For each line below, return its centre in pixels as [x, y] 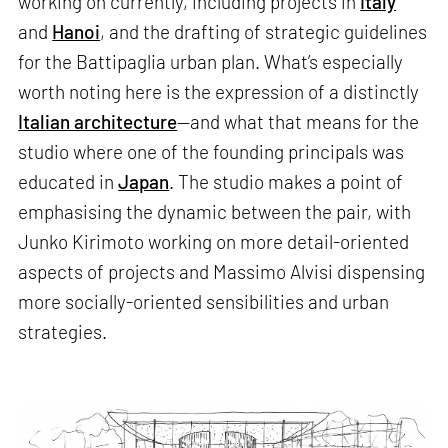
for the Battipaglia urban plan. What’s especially [211, 62]
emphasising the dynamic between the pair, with [215, 212]
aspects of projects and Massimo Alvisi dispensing [222, 272]
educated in [68, 182]
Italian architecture [98, 122]
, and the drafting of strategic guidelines [264, 32]
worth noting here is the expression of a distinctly [219, 92]
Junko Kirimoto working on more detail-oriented [214, 242]
